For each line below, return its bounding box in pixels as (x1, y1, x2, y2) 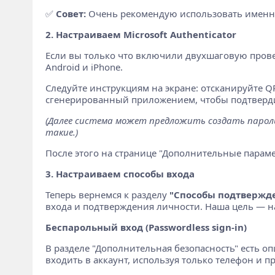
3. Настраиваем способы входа (45, 168, 195, 180)
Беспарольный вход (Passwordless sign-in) (45, 221, 247, 233)
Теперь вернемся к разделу (45, 188, 169, 201)
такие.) (45, 126, 78, 138)
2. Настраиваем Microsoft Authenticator (45, 28, 236, 41)
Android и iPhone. (45, 61, 123, 73)
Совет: (55, 7, 86, 20)
